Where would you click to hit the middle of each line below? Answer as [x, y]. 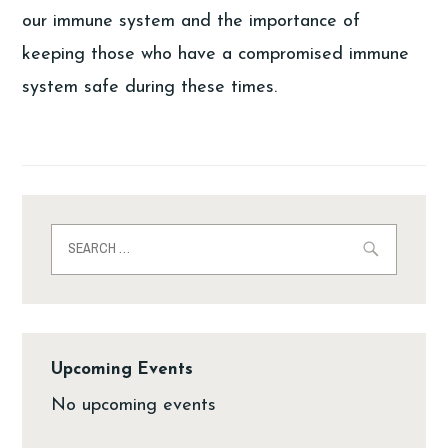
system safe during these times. [150, 87]
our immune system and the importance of [191, 21]
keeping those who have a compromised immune [216, 54]
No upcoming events [134, 405]
